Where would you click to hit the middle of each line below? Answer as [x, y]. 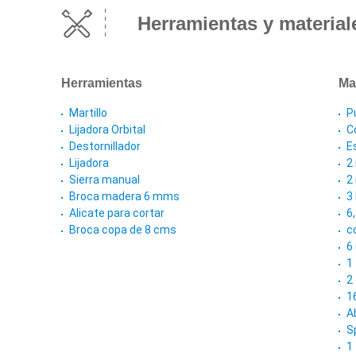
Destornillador [105, 147]
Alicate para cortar [117, 213]
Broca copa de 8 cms [123, 230]
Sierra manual [104, 180]
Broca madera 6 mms [124, 197]
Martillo [88, 113]
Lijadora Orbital [107, 130]
